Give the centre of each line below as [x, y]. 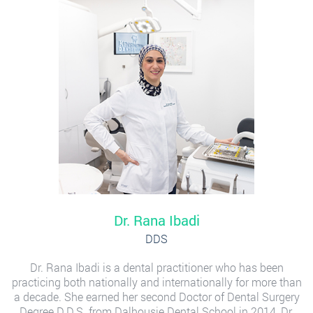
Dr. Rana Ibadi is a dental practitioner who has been [156, 267]
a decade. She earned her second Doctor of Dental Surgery [156, 296]
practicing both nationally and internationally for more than [156, 282]
